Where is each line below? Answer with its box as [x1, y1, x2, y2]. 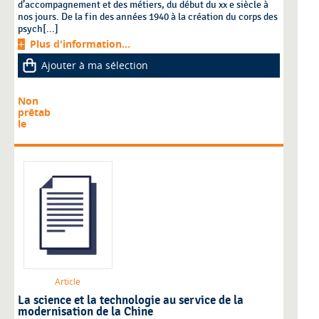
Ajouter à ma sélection [41, 58, 148, 73]
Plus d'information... [30, 37, 130, 51]
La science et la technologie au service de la [18, 293, 244, 308]
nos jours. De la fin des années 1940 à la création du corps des [18, 11, 278, 23]
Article [55, 276, 80, 288]
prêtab [18, 105, 51, 120]
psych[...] [18, 23, 58, 36]
